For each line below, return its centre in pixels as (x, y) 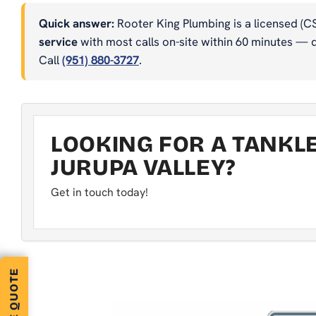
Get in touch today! (99, 192)
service (58, 41)
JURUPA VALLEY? (143, 167)
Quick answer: (77, 23)
